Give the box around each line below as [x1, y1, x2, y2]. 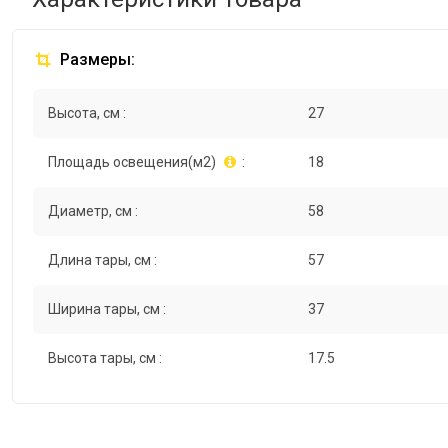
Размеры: [56, 50, 135, 70]
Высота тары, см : [48, 350, 162, 367]
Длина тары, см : [48, 252, 157, 269]
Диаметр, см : [48, 203, 138, 220]
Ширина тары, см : [48, 301, 166, 318]
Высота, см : [48, 105, 126, 122]
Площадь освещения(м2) [48, 154, 216, 171]
